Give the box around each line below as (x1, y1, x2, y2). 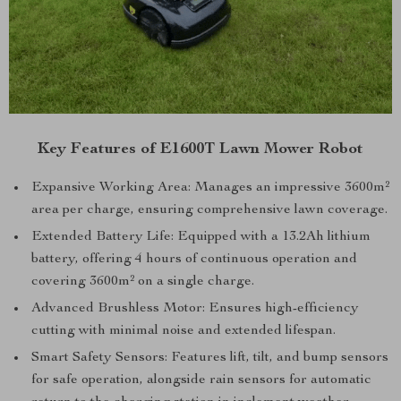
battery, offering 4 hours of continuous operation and (31, 252, 357, 268)
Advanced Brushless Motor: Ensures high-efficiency (31, 302, 359, 317)
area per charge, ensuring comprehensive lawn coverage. (31, 203, 388, 218)
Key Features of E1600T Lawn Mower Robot (38, 141, 363, 158)
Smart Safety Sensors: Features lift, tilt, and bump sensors (31, 351, 388, 366)
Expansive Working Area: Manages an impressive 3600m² (31, 181, 389, 196)
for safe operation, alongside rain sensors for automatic (31, 373, 371, 388)
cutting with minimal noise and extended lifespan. (31, 324, 336, 339)
